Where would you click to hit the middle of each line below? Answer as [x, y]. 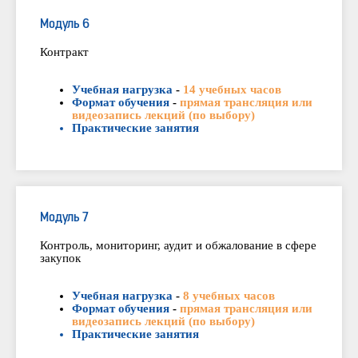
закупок [60, 259]
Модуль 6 [65, 25]
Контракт [64, 52]
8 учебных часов [229, 296]
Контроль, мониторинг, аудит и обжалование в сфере [178, 246]
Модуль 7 [64, 219]
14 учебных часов [232, 90]
